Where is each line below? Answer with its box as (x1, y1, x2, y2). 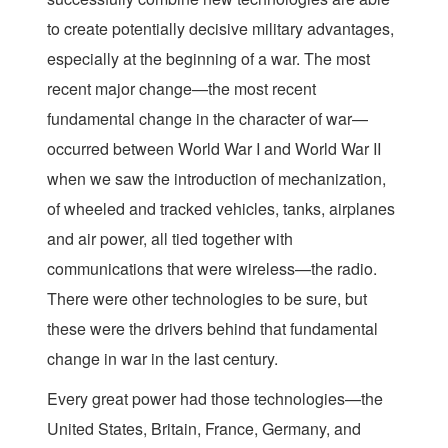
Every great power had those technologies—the (47, 387, 383, 410)
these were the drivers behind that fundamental (47, 317, 378, 340)
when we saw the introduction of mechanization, (47, 167, 386, 190)
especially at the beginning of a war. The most (47, 47, 370, 70)
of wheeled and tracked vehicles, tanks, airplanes (47, 197, 395, 220)
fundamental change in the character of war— (47, 107, 368, 130)
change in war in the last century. (47, 347, 278, 370)
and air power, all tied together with (47, 227, 293, 250)
